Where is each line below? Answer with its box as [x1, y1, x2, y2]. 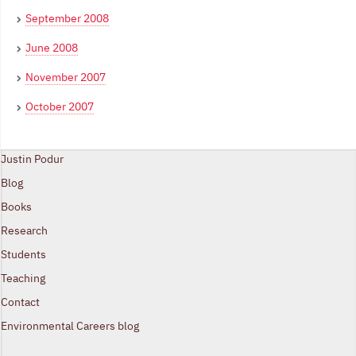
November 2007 [25, 70, 106, 85]
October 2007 [25, 99, 94, 114]
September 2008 [25, 11, 109, 26]
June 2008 [25, 41, 78, 56]
